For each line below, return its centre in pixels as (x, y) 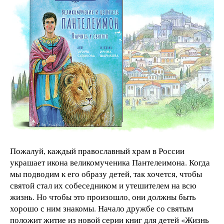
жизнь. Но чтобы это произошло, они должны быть (103, 196)
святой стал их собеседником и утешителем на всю (103, 185)
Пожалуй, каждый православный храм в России (97, 150)
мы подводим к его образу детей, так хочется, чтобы (106, 173)
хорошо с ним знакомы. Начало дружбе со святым (102, 208)
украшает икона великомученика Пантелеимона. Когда (110, 162)
